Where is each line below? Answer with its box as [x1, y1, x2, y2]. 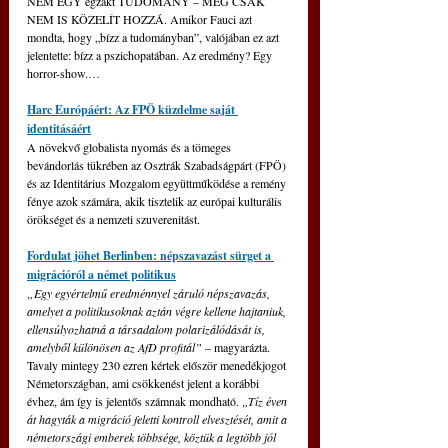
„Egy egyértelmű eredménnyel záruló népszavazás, [27, 285, 273, 302]
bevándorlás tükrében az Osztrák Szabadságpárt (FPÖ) [27, 157, 289, 174]
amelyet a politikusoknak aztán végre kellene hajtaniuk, [27, 303, 289, 320]
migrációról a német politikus [27, 266, 176, 284]
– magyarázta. [202, 339, 273, 356]
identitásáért [27, 120, 91, 138]
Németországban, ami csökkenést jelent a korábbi [27, 375, 262, 392]
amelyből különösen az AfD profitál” [27, 339, 202, 356]
